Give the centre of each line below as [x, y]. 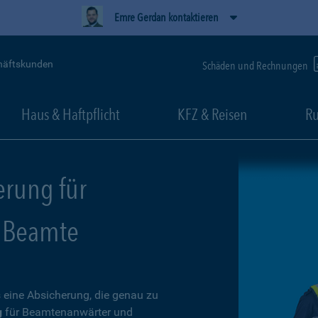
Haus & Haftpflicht [70, 114]
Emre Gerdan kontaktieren [166, 17]
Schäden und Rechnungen [256, 65]
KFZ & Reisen [212, 114]
